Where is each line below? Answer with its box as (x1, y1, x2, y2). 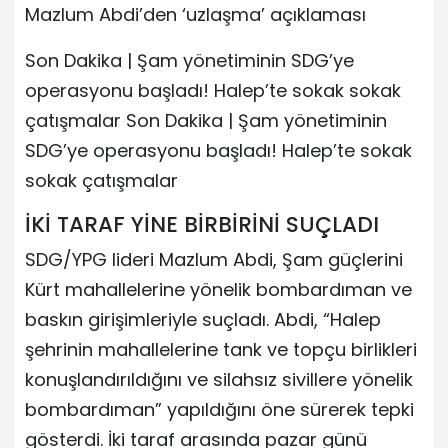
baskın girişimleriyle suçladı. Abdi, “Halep (25, 306, 381, 332)
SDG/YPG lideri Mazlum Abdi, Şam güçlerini (25, 246, 403, 272)
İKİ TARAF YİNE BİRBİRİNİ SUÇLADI (25, 208, 379, 240)
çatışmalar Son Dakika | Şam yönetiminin (25, 107, 387, 133)
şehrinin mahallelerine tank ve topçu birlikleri (25, 336, 417, 362)
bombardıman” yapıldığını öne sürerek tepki (25, 396, 414, 422)
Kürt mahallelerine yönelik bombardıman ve (25, 276, 412, 302)
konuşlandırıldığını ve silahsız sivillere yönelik (25, 366, 413, 392)
